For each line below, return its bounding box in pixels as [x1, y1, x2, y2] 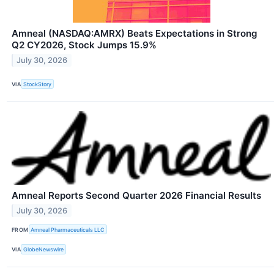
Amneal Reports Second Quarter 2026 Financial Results [12, 190, 261, 202]
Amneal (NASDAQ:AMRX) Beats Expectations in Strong [12, 28, 257, 40]
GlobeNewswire [23, 245, 64, 253]
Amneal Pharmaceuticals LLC [31, 226, 105, 233]
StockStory [23, 80, 52, 87]
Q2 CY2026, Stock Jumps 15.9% [12, 39, 157, 51]
